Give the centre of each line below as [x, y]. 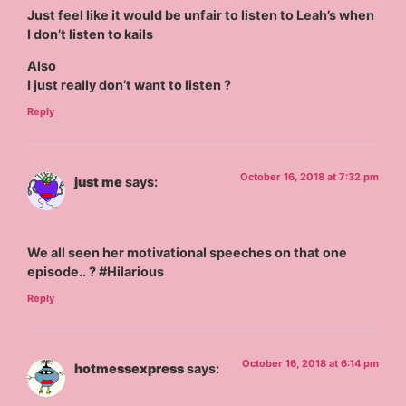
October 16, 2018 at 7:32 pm [309, 177]
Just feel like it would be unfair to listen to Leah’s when [201, 14]
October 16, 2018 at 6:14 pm [310, 364]
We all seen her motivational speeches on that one [188, 252]
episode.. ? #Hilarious [96, 271]
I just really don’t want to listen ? [130, 85]
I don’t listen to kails [91, 34]
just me [99, 182]
